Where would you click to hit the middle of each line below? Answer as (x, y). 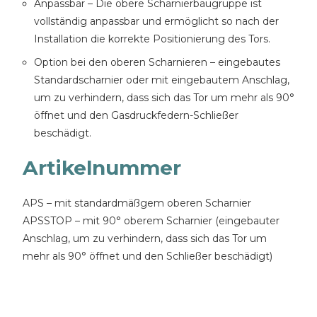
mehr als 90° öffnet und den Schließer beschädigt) (148, 256)
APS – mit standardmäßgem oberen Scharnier (137, 203)
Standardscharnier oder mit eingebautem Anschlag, (162, 80)
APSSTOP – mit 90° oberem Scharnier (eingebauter (151, 221)
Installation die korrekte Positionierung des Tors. (152, 39)
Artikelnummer (102, 168)
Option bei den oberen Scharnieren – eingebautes (157, 62)
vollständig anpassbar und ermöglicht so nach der (156, 21)
